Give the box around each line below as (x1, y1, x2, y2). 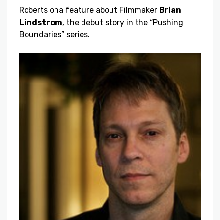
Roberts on (19, 5, 59, 15)
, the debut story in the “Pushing (62, 18, 183, 27)
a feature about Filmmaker (59, 5, 159, 15)
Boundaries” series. (19, 30, 90, 40)
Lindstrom (19, 18, 62, 27)
